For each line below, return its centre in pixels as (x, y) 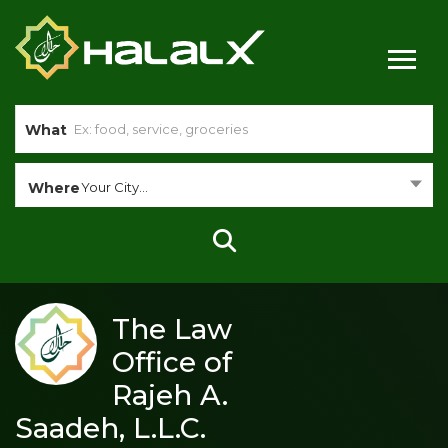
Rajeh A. (170, 394)
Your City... (114, 186)
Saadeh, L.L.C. (110, 427)
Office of (172, 361)
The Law (172, 328)
